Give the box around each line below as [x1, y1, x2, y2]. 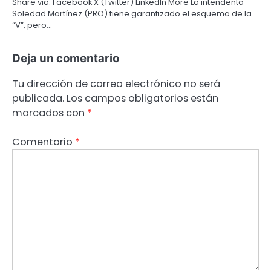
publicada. [12, 91, 64, 105]
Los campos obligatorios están [67, 91, 218, 105]
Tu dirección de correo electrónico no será [12, 76, 220, 91]
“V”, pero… [12, 19, 52, 31]
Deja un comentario [12, 51, 119, 65]
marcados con [12, 105, 87, 120]
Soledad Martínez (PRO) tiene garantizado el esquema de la [12, 7, 252, 19]
